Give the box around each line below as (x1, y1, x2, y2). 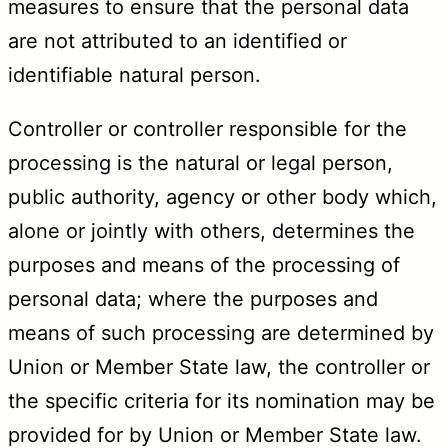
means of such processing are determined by (8, 320, 434, 345)
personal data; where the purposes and (8, 286, 378, 311)
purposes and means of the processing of (8, 252, 400, 277)
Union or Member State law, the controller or (8, 354, 430, 379)
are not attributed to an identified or (8, 28, 347, 53)
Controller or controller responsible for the (8, 116, 407, 141)
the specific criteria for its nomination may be (8, 388, 435, 413)
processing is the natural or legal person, (8, 150, 393, 175)
